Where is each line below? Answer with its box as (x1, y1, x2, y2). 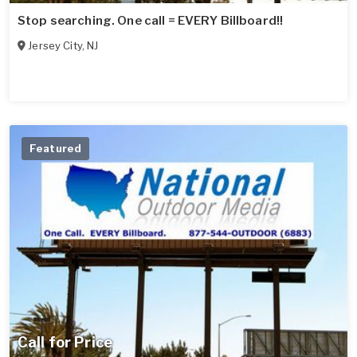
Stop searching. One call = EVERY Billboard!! (18, 13, 284, 28)
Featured (29, 141, 82, 155)
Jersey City (28, 38, 82, 52)
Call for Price (18, 334, 112, 351)
